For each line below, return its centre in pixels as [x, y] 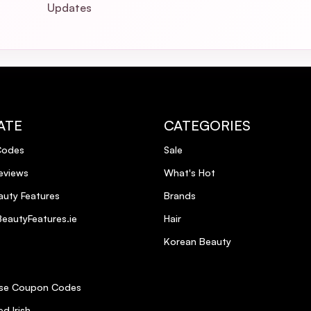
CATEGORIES [207, 125]
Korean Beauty [197, 241]
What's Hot [190, 172]
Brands [180, 195]
